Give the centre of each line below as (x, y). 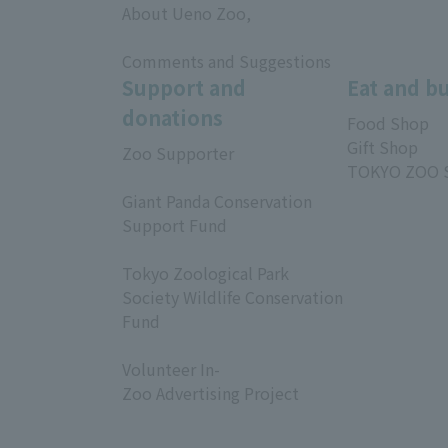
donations (172, 117)
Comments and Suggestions (226, 60)
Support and (184, 87)
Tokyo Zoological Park (205, 272)
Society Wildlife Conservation (232, 296)
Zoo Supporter (178, 152)
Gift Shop (382, 146)
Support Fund (174, 224)
